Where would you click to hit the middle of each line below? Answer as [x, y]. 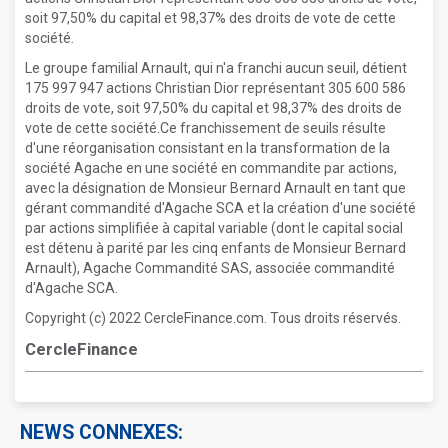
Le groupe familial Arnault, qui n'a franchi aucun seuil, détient [216, 68]
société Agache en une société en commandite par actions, [211, 168]
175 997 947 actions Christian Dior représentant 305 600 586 [215, 88]
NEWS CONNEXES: [101, 432]
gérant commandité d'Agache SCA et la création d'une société [220, 208]
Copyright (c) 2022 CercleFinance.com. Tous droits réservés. [213, 318]
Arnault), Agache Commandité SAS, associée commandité [210, 268]
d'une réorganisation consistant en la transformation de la [207, 148]
